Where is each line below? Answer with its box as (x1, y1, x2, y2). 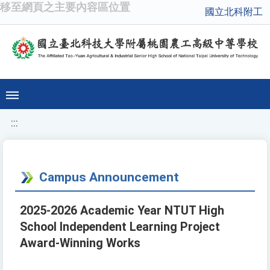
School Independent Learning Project (20, 220, 220, 234)
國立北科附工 (205, 6, 263, 17)
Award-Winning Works (20, 236, 140, 251)
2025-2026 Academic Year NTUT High (20, 204, 224, 218)
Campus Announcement (39, 169, 179, 185)
